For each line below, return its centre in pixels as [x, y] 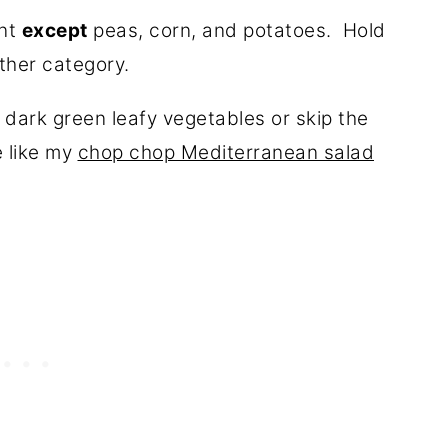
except [54, 30]
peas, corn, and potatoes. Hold [236, 30]
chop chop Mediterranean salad [225, 152]
